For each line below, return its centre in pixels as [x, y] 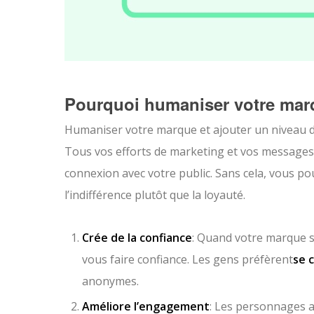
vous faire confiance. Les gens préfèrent [187, 259]
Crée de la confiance [137, 238]
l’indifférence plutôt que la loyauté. [155, 195]
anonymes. [110, 281]
